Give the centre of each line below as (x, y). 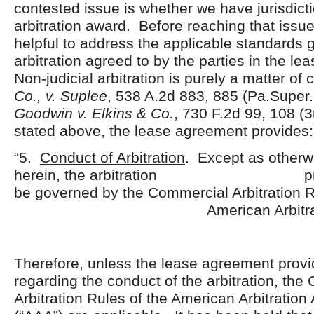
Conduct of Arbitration (112, 157)
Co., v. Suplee (61, 96)
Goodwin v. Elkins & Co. (94, 113)
